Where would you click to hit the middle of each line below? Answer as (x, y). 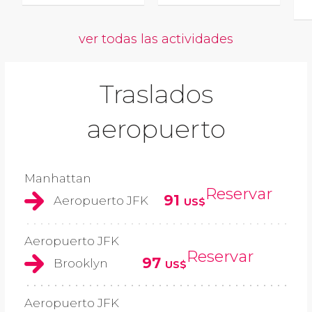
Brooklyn (81, 263)
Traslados (156, 94)
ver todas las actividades (156, 39)
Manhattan (58, 179)
